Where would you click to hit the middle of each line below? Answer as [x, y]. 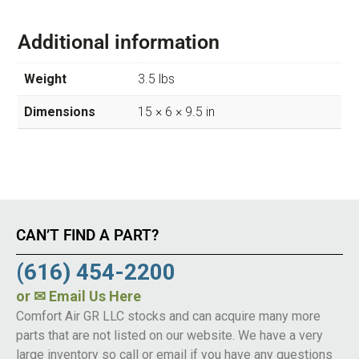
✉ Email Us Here [87, 296]
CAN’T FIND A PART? [87, 236]
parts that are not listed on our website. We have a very [169, 336]
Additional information [119, 42]
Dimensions [60, 112]
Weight [45, 79]
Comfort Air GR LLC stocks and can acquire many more [168, 317]
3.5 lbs [156, 79]
